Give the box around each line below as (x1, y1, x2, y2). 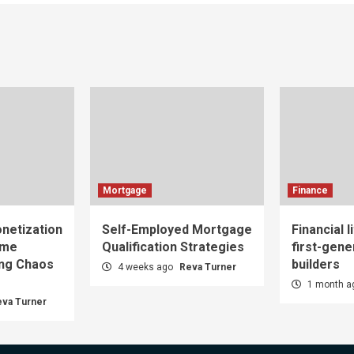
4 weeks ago (115, 261, 175, 273)
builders (292, 256, 340, 272)
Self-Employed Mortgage (102, 221, 252, 237)
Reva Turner (179, 261, 236, 273)
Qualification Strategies (102, 239, 244, 254)
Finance (292, 184, 328, 196)
